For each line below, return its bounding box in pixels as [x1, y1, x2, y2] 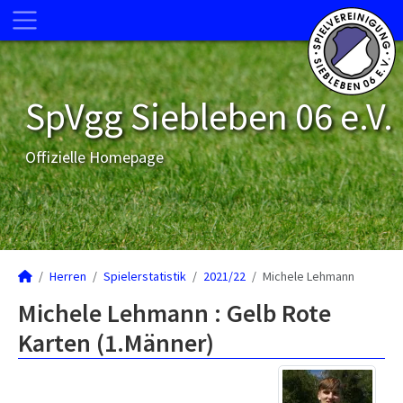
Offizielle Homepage [25, 147, 164, 167]
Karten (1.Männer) [18, 327, 214, 359]
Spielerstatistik [103, 268, 186, 284]
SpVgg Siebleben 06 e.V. [25, 93, 393, 139]
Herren [49, 268, 86, 284]
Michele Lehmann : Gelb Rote [18, 297, 331, 329]
